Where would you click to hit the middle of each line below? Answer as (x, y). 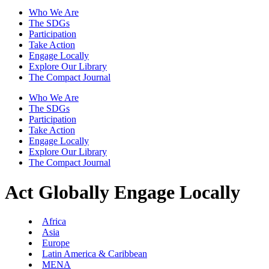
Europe (56, 243)
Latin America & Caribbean (95, 254)
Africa (54, 222)
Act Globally (57, 192)
